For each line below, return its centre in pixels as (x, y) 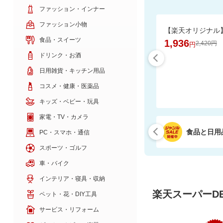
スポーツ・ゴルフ (63, 148)
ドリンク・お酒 (60, 55)
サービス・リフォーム (69, 209)
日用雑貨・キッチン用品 (72, 70)
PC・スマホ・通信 (64, 132)
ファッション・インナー (72, 9)
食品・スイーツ (60, 40)
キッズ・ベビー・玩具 (69, 101)
